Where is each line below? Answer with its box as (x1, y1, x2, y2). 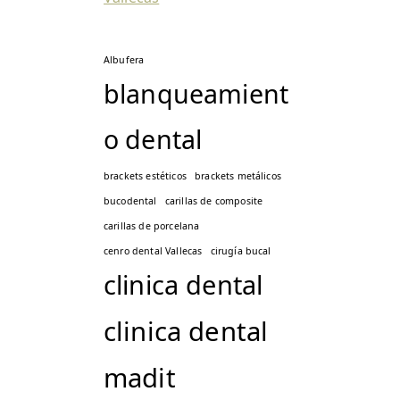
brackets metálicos (195, 170, 281, 183)
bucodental (104, 195, 157, 208)
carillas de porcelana (104, 220, 200, 233)
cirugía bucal (210, 245, 271, 258)
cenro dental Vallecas (104, 245, 203, 258)
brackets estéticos (104, 170, 187, 183)
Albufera (104, 54, 145, 67)
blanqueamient (104, 76, 289, 112)
